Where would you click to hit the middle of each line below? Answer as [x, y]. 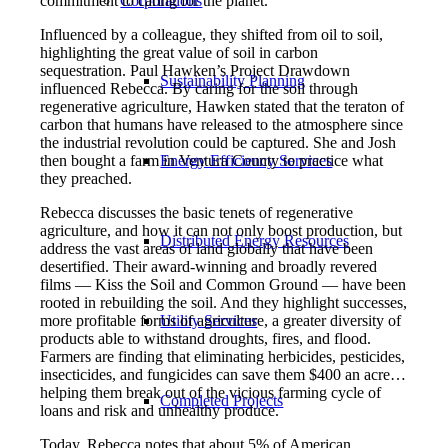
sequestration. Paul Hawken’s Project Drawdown [195, 70]
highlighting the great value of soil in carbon [179, 52]
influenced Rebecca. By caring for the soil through [199, 88]
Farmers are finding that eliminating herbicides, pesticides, [223, 356]
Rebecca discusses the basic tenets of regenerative [197, 212]
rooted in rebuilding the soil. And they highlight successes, [224, 302]
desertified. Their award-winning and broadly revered [209, 266]
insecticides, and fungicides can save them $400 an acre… [223, 374]
